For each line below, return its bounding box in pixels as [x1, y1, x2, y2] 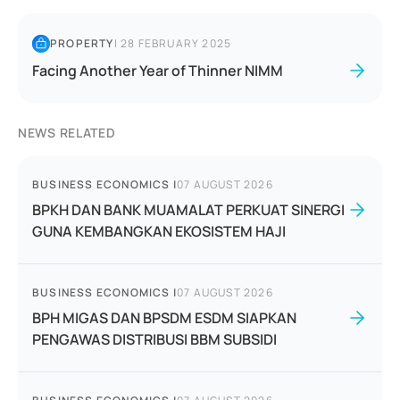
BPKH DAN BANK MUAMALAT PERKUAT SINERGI [32, 200, 345, 220]
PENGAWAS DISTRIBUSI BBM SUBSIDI [32, 329, 277, 349]
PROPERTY [50, 36, 114, 51]
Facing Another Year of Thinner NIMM [32, 61, 283, 80]
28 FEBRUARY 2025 [121, 36, 232, 51]
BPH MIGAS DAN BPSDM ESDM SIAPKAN [32, 308, 296, 328]
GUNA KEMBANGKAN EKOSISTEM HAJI [32, 221, 286, 241]
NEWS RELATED [18, 124, 116, 141]
